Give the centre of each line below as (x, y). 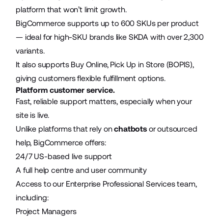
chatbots (130, 129)
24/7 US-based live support (64, 156)
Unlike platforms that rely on (65, 129)
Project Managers (46, 211)
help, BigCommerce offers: (61, 142)
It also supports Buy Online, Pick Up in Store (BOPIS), (105, 64)
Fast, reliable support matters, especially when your (104, 101)
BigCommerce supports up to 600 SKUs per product (107, 23)
